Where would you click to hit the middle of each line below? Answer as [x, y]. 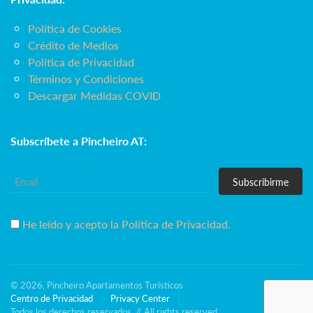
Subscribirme [261, 181]
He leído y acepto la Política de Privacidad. [126, 224]
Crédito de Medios [73, 45]
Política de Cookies [75, 29]
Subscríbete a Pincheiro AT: [79, 141]
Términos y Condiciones [86, 79]
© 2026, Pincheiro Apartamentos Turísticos [97, 285]
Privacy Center [140, 298]
